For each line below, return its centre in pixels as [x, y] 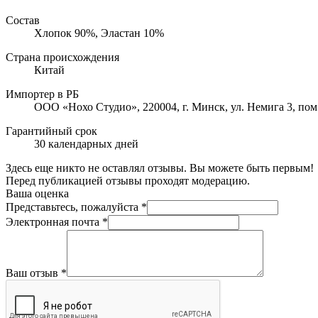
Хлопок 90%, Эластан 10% [99, 33]
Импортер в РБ [42, 94]
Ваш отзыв [33, 273]
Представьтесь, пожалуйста [73, 207]
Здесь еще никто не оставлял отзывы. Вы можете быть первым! [160, 168]
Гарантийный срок [51, 131]
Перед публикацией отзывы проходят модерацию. [128, 181]
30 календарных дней [86, 144]
